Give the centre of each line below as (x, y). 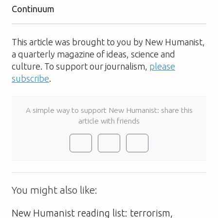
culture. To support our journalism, (81, 66)
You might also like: (54, 190)
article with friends (109, 120)
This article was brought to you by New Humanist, (108, 42)
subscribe (30, 78)
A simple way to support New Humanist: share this (109, 110)
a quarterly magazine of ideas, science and (93, 54)
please (162, 66)
